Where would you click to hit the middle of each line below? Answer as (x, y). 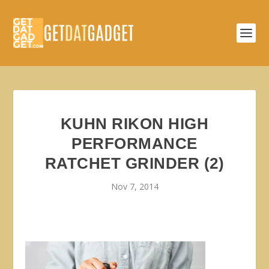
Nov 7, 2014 (134, 186)
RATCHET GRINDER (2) (134, 163)
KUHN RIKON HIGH (134, 124)
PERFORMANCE (134, 144)
